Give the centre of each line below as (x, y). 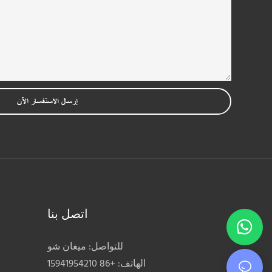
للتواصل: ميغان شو (86, 247)
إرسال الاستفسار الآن (48, 102)
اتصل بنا (68, 215)
